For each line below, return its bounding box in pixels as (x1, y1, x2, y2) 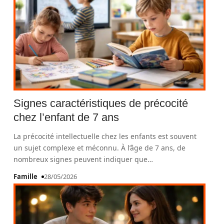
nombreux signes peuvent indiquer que (13, 154, 148, 164)
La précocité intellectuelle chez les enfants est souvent (13, 131, 197, 141)
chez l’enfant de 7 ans (13, 111, 119, 123)
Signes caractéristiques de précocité (13, 97, 188, 109)
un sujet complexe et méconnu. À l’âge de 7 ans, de (13, 143, 186, 152)
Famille (13, 172, 38, 181)
